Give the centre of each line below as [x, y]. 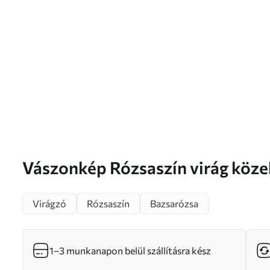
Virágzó [49, 203]
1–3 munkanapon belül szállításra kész [130, 250]
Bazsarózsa [174, 203]
